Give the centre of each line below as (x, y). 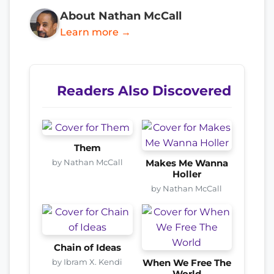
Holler (187, 174)
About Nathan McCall (121, 15)
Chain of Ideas (87, 247)
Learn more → (95, 32)
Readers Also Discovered (144, 90)
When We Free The (187, 263)
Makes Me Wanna (187, 163)
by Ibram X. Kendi (87, 261)
